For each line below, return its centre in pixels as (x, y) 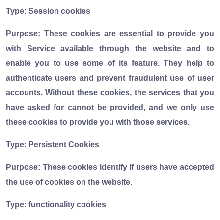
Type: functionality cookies (56, 204)
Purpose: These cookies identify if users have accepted (110, 167)
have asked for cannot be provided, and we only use (110, 107)
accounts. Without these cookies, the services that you (110, 92)
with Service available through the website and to (110, 48)
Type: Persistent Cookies (53, 144)
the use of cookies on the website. (69, 182)
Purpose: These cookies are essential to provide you (110, 33)
